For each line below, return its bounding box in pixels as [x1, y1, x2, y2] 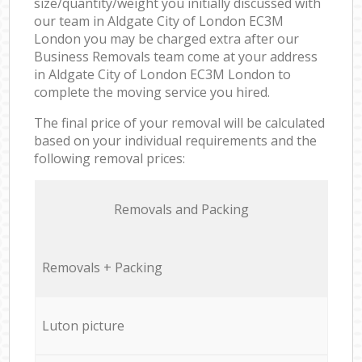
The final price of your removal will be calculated [34, 113, 326, 132]
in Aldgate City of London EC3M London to [34, 65, 292, 83]
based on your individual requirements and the [34, 131, 318, 149]
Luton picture [41, 316, 124, 335]
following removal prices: [34, 149, 186, 167]
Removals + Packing [41, 258, 162, 276]
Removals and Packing [113, 200, 249, 218]
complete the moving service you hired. [34, 82, 271, 101]
